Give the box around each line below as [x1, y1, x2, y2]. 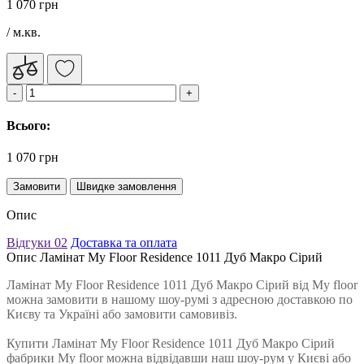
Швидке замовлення [76, 180, 176, 193]
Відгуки [6, 236, 54, 250]
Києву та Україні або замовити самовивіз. [6, 307, 240, 322]
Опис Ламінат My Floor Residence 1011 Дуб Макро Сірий [6, 250, 323, 265]
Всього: [6, 119, 50, 133]
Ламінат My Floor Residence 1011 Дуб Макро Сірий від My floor [6, 278, 357, 292]
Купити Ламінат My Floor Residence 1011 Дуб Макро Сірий [6, 336, 335, 351]
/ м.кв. [6, 24, 41, 39]
